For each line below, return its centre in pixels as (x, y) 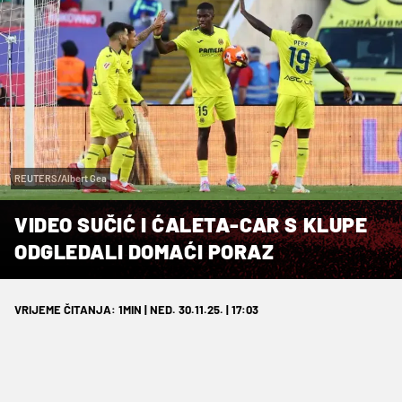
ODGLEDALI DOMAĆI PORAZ (144, 251)
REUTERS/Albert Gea (61, 178)
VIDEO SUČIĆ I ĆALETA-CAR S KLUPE (191, 224)
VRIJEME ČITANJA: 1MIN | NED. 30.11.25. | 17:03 (136, 309)
